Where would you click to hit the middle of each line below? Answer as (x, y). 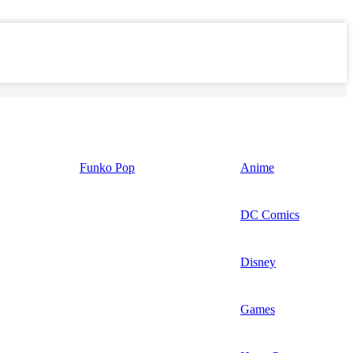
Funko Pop (107, 167)
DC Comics (270, 214)
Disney (258, 262)
